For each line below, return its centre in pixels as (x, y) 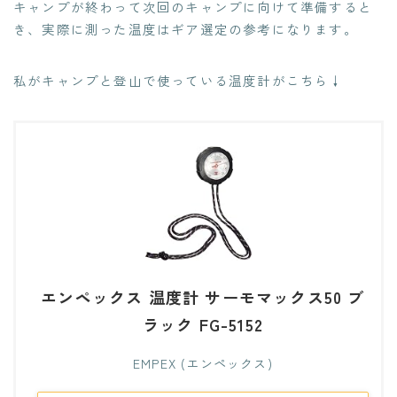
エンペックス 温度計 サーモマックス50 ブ (203, 297)
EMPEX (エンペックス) (203, 364)
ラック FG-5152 (203, 325)
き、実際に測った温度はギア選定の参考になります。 (186, 28)
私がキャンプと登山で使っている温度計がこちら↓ (179, 80)
